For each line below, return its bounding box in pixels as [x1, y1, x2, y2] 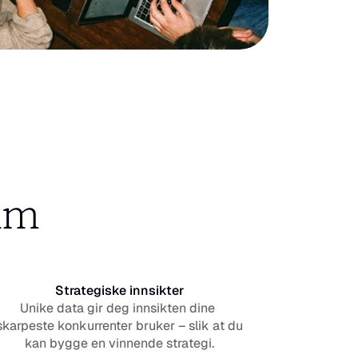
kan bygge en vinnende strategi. [24, 335, 214, 352]
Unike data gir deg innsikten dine [20, 300, 216, 316]
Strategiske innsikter [54, 282, 184, 299]
